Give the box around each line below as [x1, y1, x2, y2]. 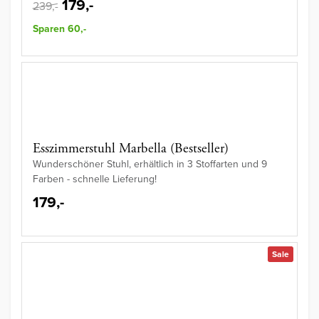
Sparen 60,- [33, 21, 86, 37]
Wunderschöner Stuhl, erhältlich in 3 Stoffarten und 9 [33, 157, 267, 172]
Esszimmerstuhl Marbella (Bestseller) [33, 140, 229, 158]
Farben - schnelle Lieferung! [33, 172, 157, 187]
